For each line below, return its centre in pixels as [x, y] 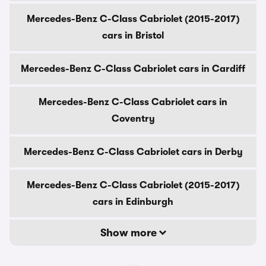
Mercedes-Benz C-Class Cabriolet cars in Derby [133, 152]
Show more [129, 233]
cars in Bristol [133, 36]
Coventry [133, 119]
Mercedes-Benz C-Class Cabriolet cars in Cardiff [133, 69]
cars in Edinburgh [133, 202]
